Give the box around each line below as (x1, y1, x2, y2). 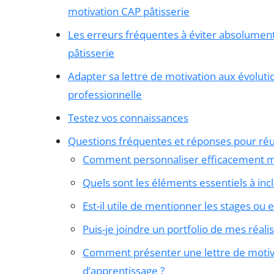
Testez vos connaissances (68, 111, 188, 125)
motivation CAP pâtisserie (68, 4, 190, 19)
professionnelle (68, 87, 142, 102)
